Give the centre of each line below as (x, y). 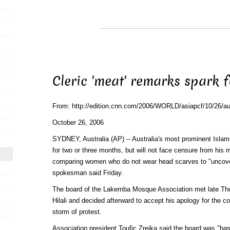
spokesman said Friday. (88, 172)
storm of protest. (77, 212)
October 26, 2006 (78, 122)
